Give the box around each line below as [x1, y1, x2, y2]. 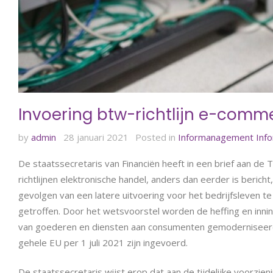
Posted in [135, 130, 178, 143]
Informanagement [178, 130, 253, 143]
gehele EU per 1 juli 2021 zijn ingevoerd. [18, 236, 188, 249]
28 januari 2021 [63, 130, 129, 143]
